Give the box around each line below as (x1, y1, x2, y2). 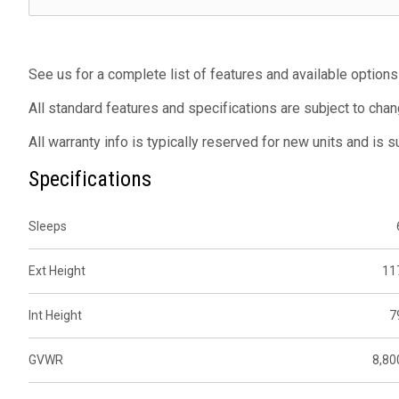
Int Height (28, 308, 82, 323)
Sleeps (28, 219, 67, 234)
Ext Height (28, 264, 85, 279)
